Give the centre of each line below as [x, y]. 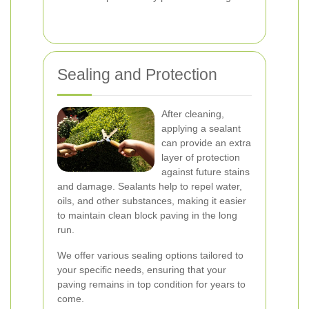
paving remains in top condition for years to [151, 284]
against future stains [206, 172]
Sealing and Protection [137, 74]
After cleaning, [193, 114]
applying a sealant [201, 128]
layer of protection [201, 157]
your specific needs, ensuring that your [142, 270]
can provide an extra [206, 143]
